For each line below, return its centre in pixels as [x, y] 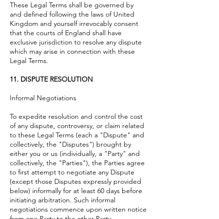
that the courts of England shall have [66, 33]
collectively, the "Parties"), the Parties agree [77, 163]
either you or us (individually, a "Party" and [75, 153]
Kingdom [24, 23]
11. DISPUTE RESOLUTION [51, 79]
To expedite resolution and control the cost [76, 116]
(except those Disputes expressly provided [76, 181]
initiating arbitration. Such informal [63, 200]
